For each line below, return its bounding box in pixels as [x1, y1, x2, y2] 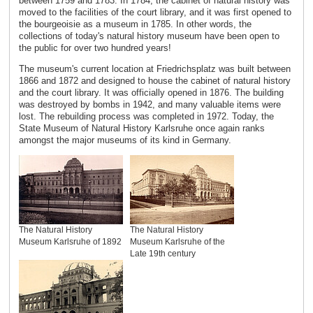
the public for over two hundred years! [18, 43, 171, 54]
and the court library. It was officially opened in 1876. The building [18, 87, 284, 99]
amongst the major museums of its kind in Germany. [18, 135, 231, 146]
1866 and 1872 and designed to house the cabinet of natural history [18, 75, 291, 87]
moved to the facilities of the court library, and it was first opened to [18, 7, 291, 18]
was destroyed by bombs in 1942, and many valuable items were [18, 99, 281, 110]
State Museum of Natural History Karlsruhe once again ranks [18, 123, 265, 134]
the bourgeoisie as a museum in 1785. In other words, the [18, 19, 252, 30]
